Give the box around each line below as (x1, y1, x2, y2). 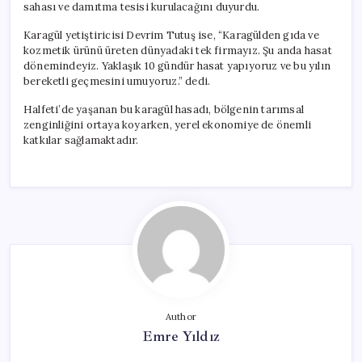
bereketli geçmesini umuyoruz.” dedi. (23, 74, 211, 88)
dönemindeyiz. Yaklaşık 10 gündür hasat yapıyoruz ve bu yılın (23, 58, 330, 73)
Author (165, 310, 197, 322)
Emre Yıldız (141, 326, 221, 345)
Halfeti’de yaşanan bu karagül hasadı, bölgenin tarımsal (23, 102, 304, 116)
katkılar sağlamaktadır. (23, 133, 139, 147)
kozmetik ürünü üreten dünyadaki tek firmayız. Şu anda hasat (23, 43, 332, 57)
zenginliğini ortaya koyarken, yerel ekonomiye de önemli (23, 117, 311, 132)
